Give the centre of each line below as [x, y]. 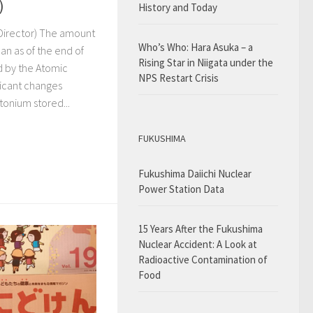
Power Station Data [181, 189]
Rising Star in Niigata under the [206, 63]
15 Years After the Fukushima [201, 229]
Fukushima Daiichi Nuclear [195, 174]
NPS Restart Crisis [179, 78]
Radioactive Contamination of [203, 260]
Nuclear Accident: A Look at [198, 244]
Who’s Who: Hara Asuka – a [196, 47]
